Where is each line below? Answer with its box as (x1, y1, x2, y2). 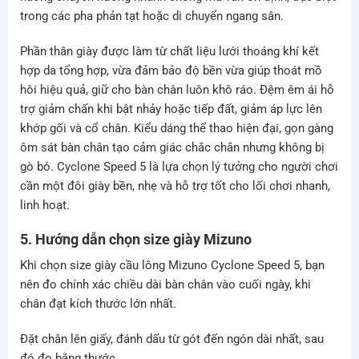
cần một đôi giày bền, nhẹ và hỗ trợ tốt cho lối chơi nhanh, (19, 178, 330, 193)
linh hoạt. (19, 197, 70, 212)
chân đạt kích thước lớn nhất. (19, 296, 176, 312)
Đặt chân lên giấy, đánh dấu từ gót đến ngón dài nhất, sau (19, 331, 324, 346)
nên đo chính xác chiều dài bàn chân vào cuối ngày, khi (19, 277, 311, 292)
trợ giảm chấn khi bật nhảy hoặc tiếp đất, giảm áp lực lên (19, 101, 322, 116)
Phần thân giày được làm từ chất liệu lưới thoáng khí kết (19, 43, 319, 58)
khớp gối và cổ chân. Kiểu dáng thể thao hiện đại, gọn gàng (19, 120, 333, 135)
